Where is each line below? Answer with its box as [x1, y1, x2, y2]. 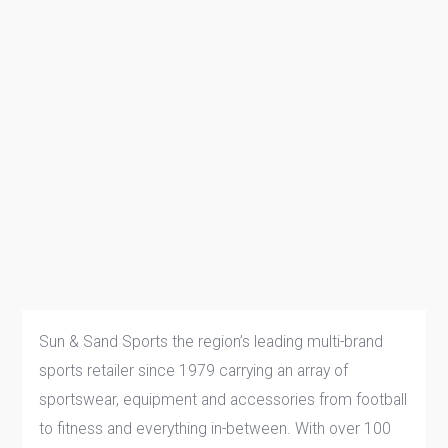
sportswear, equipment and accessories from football [39, 389, 408, 409]
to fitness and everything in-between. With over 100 [39, 418, 392, 438]
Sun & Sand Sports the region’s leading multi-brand [39, 331, 384, 351]
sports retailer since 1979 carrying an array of [39, 360, 349, 380]
